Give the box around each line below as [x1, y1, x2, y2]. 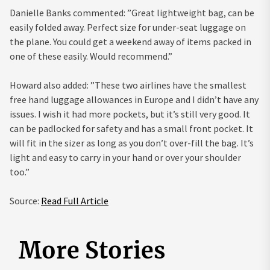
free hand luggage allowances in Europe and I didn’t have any [10, 93, 259, 105]
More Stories [19, 236, 165, 265]
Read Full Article [41, 194, 108, 207]
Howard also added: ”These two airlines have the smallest [10, 78, 246, 91]
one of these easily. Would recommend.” [10, 49, 172, 62]
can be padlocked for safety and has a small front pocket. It [10, 122, 253, 134]
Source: [10, 194, 41, 207]
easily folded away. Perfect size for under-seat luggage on [10, 20, 246, 33]
